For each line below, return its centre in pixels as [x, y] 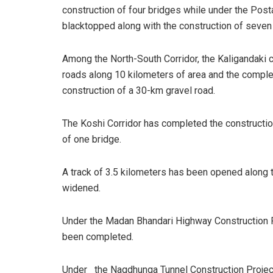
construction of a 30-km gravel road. [139, 90]
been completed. [98, 236]
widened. [81, 188]
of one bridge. [92, 139]
